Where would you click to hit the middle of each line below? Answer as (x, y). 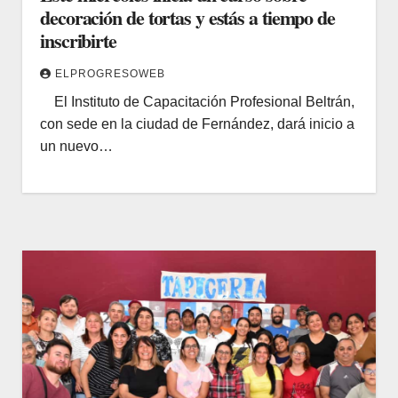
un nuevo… (76, 146)
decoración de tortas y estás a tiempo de (187, 17)
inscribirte (78, 40)
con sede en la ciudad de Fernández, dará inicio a (197, 123)
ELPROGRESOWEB (110, 73)
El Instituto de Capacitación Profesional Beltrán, (197, 101)
